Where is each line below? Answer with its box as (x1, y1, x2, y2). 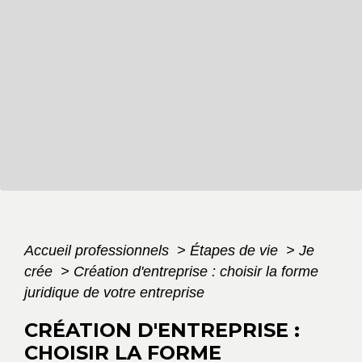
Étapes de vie (190, 242, 282, 259)
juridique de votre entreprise (24, 284, 204, 301)
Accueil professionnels (24, 242, 173, 259)
